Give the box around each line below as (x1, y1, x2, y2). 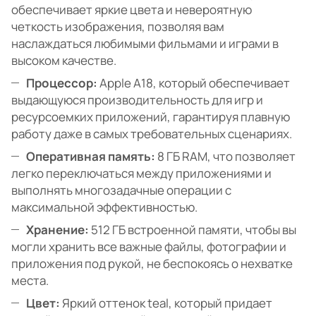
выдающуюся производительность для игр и (11, 92, 263, 109)
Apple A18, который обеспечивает (97, 75, 290, 92)
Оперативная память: (26, 148, 155, 165)
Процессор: (26, 75, 97, 92)
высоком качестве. (11, 52, 116, 69)
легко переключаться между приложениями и (11, 165, 272, 182)
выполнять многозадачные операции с (11, 182, 231, 199)
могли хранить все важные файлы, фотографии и (11, 238, 286, 255)
